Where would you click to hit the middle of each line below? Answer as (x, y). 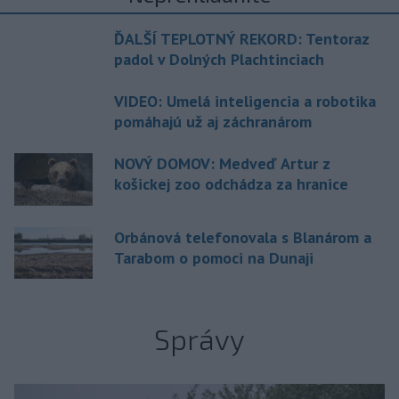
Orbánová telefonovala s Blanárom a (243, 237)
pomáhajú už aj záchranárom (213, 122)
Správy (199, 339)
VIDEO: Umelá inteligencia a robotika (245, 101)
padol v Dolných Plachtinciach (219, 59)
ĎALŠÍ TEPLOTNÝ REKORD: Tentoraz (241, 39)
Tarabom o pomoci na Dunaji (214, 257)
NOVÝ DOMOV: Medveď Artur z (222, 163)
